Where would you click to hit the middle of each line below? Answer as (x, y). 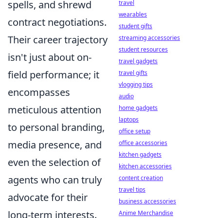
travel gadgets (138, 61)
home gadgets (138, 108)
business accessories (147, 201)
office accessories (143, 143)
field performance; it (54, 75)
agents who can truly (55, 180)
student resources (143, 49)
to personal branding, (56, 127)
